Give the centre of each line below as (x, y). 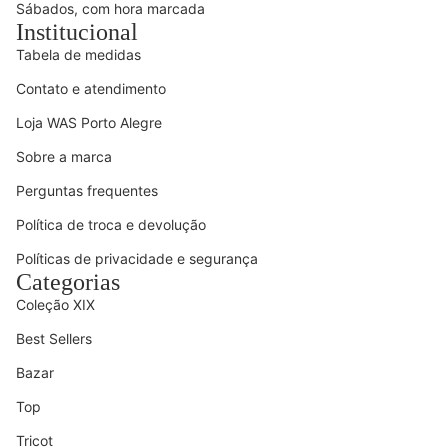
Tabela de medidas (78, 54)
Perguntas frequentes (87, 190)
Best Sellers (54, 338)
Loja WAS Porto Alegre (89, 122)
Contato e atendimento (91, 88)
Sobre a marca (64, 156)
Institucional (77, 31)
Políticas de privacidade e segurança (137, 258)
